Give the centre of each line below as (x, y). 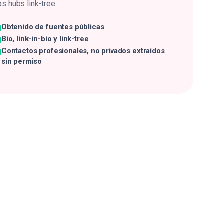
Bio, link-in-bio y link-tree (45, 39)
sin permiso (22, 61)
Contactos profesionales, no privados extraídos (83, 51)
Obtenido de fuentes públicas (53, 27)
